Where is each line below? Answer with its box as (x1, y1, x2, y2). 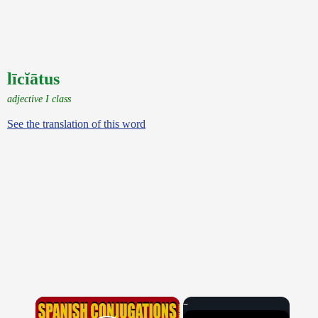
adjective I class (7, 93, 71, 104)
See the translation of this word (7, 118, 146, 130)
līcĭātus (7, 70, 60, 88)
